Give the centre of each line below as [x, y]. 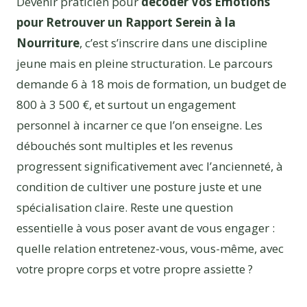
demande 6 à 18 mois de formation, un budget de [151, 84]
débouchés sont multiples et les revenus [125, 145]
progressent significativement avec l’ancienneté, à [150, 166]
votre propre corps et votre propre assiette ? [135, 269]
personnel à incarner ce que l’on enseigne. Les [139, 125]
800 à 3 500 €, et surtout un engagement [126, 104]
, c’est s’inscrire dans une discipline [173, 42]
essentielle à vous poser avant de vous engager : [146, 228]
